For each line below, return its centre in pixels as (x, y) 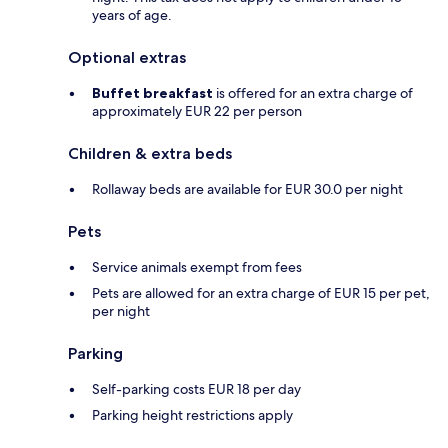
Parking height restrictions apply (192, 415)
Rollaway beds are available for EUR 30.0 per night (247, 189)
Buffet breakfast (152, 93)
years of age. (132, 15)
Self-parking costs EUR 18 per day (196, 389)
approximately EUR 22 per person (197, 111)
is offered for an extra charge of (313, 93)
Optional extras (127, 58)
